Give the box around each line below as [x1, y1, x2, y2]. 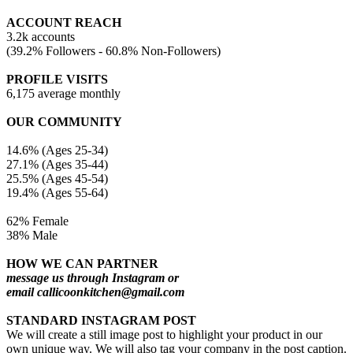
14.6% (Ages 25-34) [6, 143, 108, 158]
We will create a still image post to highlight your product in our [6, 328, 322, 342]
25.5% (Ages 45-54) [6, 172, 108, 186]
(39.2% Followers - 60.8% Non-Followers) [6, 44, 221, 58]
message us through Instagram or [6, 271, 179, 285]
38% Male [6, 229, 58, 243]
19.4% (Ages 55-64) [6, 186, 108, 200]
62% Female [6, 214, 69, 229]
